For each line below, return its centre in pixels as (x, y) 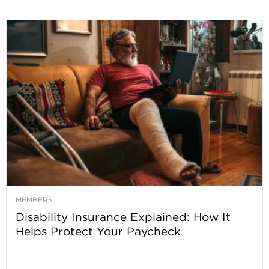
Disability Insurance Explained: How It (123, 217)
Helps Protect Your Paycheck (98, 231)
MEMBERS (34, 200)
